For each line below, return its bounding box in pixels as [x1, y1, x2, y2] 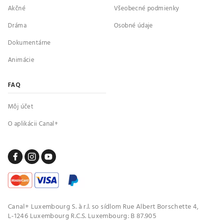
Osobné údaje [114, 20, 153, 31]
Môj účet [8, 101, 34, 112]
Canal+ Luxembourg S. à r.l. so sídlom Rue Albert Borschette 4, [8, 201, 199, 213]
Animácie [8, 55, 35, 65]
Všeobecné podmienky [114, 3, 179, 14]
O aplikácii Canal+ [8, 118, 58, 129]
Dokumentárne [8, 37, 51, 48]
